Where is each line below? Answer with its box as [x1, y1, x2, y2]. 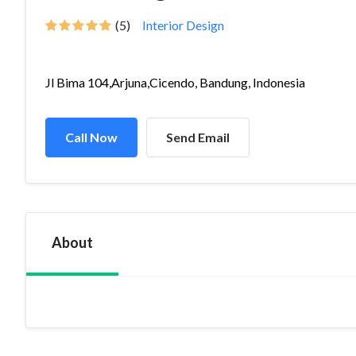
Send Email [166, 130, 230, 145]
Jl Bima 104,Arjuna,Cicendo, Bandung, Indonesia [45, 75, 305, 90]
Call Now [65, 130, 118, 145]
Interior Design [142, 17, 224, 33]
